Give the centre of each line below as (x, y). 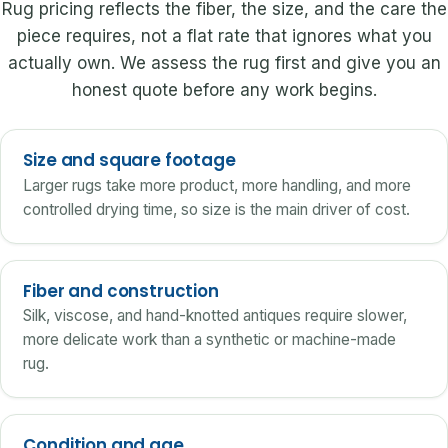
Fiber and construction (121, 290)
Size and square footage (129, 160)
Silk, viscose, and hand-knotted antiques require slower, (215, 316)
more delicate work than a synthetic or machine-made (210, 340)
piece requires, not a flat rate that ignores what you (224, 35)
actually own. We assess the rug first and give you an (224, 62)
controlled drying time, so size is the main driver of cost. (217, 209)
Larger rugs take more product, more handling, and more (217, 185)
